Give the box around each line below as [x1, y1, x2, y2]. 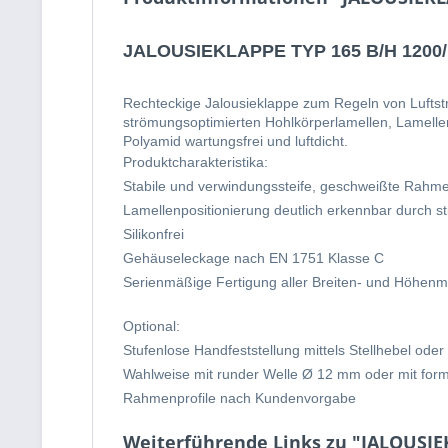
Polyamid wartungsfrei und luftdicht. [123, 133, 348, 149]
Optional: [123, 318, 180, 334]
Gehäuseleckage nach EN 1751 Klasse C [123, 250, 384, 266]
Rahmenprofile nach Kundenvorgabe [123, 390, 356, 406]
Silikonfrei [123, 226, 184, 242]
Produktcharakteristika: [123, 154, 268, 170]
